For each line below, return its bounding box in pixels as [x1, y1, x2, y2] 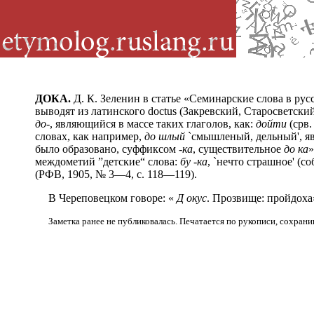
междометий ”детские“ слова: [35, 156, 180, 168]
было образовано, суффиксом [35, 143, 179, 155]
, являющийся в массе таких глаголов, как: [50, 118, 256, 130]
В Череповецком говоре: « [48, 192, 177, 204]
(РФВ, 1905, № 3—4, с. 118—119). [35, 168, 197, 180]
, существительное [193, 143, 284, 155]
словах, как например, [35, 130, 144, 142]
